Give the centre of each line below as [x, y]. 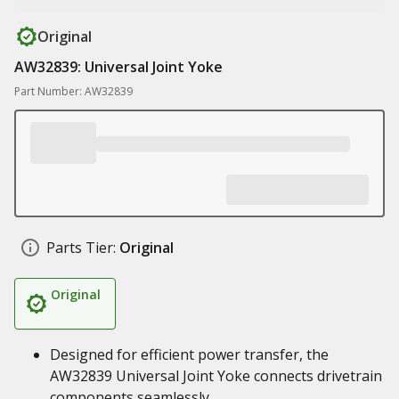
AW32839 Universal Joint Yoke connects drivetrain [216, 376]
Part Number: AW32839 [73, 91]
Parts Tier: [81, 248]
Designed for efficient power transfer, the [189, 354]
